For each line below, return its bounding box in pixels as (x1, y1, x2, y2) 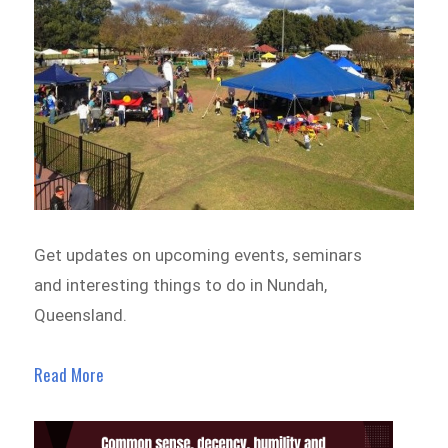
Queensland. (34, 305, 128, 326)
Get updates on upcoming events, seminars (34, 245, 363, 266)
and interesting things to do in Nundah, (34, 275, 328, 296)
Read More (34, 361, 105, 387)
